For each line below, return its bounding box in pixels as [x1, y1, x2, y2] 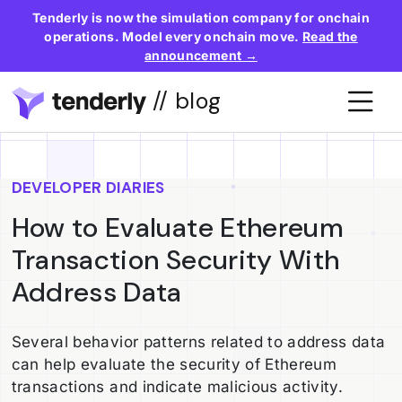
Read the [302, 28, 358, 44]
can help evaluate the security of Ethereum [11, 355, 337, 373]
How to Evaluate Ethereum [11, 209, 344, 245]
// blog [145, 85, 222, 116]
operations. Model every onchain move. [44, 28, 303, 44]
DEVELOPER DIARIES [11, 177, 165, 197]
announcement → [144, 47, 258, 63]
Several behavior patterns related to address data [11, 333, 386, 351]
